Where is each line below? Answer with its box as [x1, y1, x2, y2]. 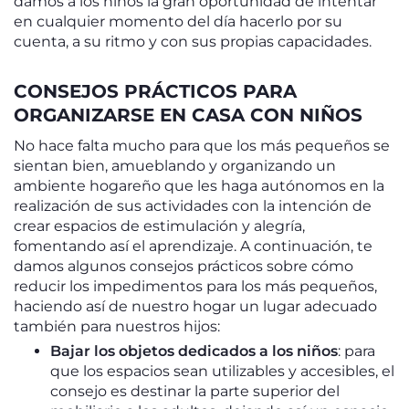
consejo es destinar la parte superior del [50, 383, 340, 400]
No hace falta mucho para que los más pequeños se [14, 137, 390, 154]
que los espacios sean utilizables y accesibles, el [50, 362, 394, 380]
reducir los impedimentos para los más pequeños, [14, 278, 377, 295]
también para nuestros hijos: [14, 318, 220, 335]
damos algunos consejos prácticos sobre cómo [14, 257, 353, 275]
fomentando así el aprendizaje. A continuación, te [14, 237, 372, 255]
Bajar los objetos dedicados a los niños [50, 342, 338, 360]
